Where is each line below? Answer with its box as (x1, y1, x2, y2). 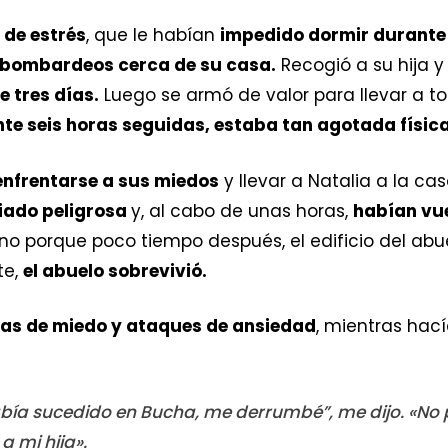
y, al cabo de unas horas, (131, 198, 353, 223)
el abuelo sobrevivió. (23, 258, 211, 283)
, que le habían (86, 23, 220, 48)
